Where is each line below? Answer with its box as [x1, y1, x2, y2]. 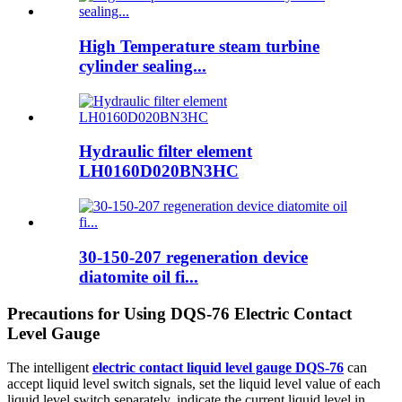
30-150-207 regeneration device [79, 247, 308, 267]
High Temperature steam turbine [79, 36, 319, 56]
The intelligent [7, 360, 92, 376]
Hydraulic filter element [79, 142, 252, 162]
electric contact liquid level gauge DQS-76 [92, 360, 344, 376]
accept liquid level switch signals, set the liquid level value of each [7, 376, 380, 392]
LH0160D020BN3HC [79, 162, 239, 181]
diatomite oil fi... [79, 267, 198, 286]
